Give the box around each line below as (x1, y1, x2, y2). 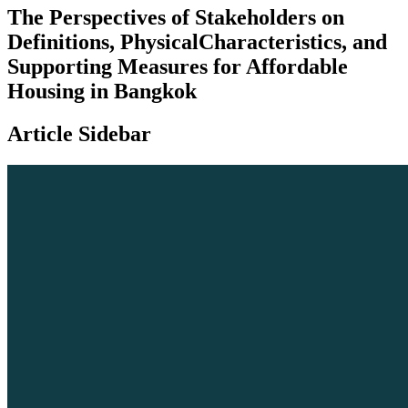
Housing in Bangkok (7, 78, 197, 103)
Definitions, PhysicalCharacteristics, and (7, 29, 387, 54)
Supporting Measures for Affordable (7, 54, 348, 78)
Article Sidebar (7, 121, 151, 146)
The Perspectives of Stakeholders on (7, 5, 344, 29)
